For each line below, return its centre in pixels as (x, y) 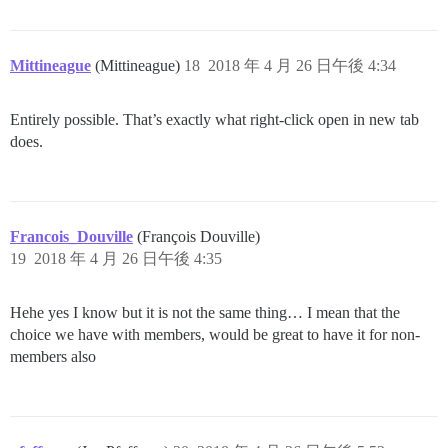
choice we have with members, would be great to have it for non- (215, 334)
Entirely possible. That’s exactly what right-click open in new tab (214, 119)
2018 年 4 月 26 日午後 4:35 (128, 258)
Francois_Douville (71, 236)
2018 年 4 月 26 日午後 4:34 (302, 65)
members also (53, 356)
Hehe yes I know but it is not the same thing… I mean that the (205, 312)
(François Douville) (198, 236)
